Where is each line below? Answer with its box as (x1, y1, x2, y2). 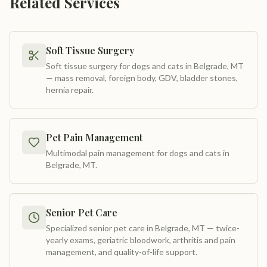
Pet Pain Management (46, 131, 142, 144)
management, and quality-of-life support (46, 247, 195, 257)
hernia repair (46, 85, 92, 95)
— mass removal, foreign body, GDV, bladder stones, (46, 73, 238, 83)
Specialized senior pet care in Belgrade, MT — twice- (46, 223, 240, 233)
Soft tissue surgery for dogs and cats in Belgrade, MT (46, 61, 244, 71)
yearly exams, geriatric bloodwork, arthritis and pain (46, 235, 235, 245)
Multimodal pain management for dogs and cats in (46, 148, 229, 158)
